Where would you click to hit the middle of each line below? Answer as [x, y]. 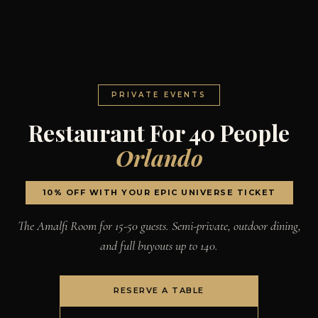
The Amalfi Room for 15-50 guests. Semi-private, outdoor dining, [159, 225]
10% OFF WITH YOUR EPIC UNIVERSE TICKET [159, 192]
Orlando [159, 157]
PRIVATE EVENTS [159, 94]
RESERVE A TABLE [159, 290]
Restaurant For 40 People [159, 132]
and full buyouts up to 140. [159, 245]
